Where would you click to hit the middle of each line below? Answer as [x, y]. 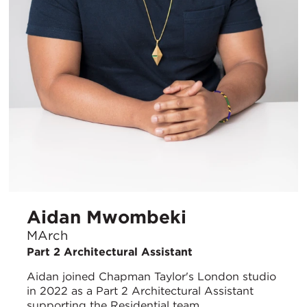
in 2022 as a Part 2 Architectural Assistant [140, 291]
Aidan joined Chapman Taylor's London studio [151, 276]
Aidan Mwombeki [107, 217]
